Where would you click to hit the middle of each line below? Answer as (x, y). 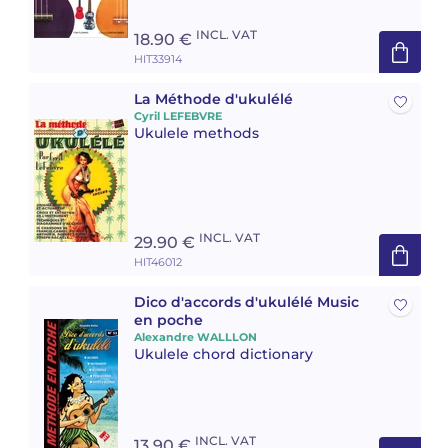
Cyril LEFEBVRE (178, 116)
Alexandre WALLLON (195, 337)
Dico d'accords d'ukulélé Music (246, 302)
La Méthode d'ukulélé (213, 99)
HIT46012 (158, 262)
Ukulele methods (196, 133)
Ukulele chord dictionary (223, 354)
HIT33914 (158, 59)
